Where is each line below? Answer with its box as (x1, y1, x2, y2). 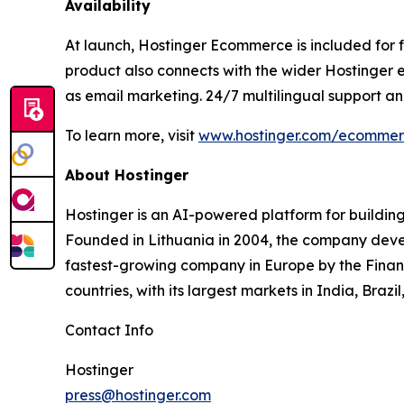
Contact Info (65, 321, 153, 340)
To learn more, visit (65, 126, 198, 145)
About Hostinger (65, 166, 188, 185)
